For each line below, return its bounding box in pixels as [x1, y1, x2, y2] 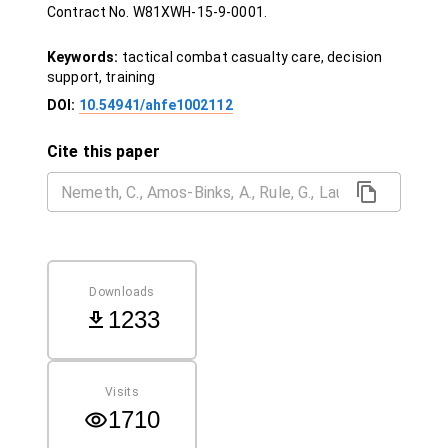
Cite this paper [47, 142, 160, 161]
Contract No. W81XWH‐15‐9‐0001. [47, 4, 267, 20]
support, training [47, 69, 156, 85]
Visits [104, 384, 140, 399]
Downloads [89, 284, 155, 299]
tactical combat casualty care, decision [121, 49, 383, 65]
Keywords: [47, 49, 122, 65]
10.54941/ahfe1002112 [78, 97, 233, 113]
